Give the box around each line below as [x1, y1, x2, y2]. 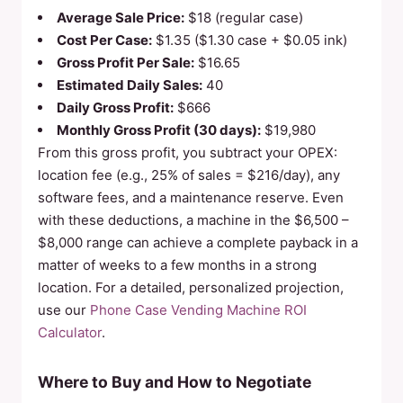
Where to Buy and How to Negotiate [38, 372, 311, 391]
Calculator [38, 324, 102, 341]
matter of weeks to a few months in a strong [38, 256, 317, 273]
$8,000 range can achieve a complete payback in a [38, 234, 358, 251]
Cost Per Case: [57, 31, 152, 49]
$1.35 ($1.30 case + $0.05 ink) [152, 31, 347, 49]
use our [38, 301, 90, 318]
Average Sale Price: [57, 9, 184, 26]
